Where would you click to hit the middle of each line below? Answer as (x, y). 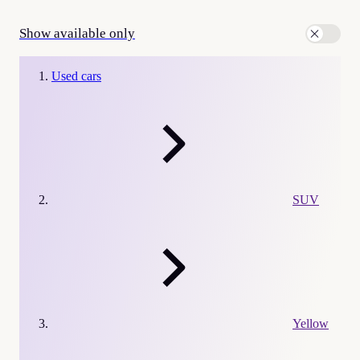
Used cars (76, 76)
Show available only (77, 33)
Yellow (311, 323)
